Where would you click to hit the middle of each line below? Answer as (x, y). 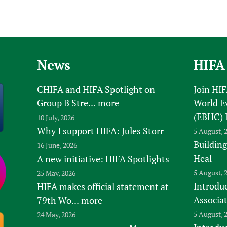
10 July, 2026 (55, 118)
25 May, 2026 (56, 173)
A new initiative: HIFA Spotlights (103, 159)
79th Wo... (58, 200)
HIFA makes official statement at (103, 187)
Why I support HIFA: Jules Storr (100, 131)
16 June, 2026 (57, 145)
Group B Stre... (66, 103)
